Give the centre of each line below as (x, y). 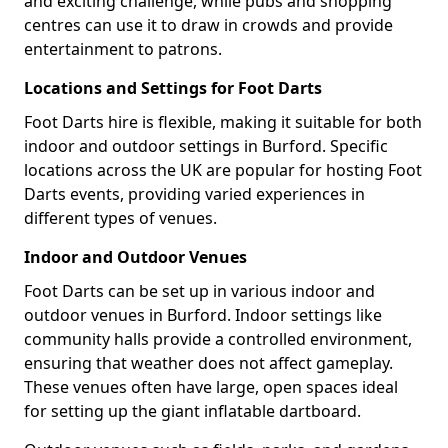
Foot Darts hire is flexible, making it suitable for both (223, 121)
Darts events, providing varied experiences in (194, 193)
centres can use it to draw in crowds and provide (208, 24)
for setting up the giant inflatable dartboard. (192, 410)
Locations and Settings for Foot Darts (173, 87)
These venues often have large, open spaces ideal (211, 386)
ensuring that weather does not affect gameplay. (208, 362)
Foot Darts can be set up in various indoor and (199, 290)
